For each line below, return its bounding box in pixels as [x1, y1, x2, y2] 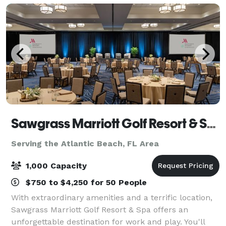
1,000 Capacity [23, 160, 87, 171]
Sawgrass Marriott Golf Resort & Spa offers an [11, 204, 188, 214]
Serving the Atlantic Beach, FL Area [11, 138, 159, 148]
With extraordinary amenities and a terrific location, [11, 192, 212, 202]
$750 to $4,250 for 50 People [23, 177, 147, 187]
